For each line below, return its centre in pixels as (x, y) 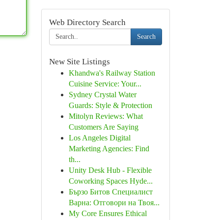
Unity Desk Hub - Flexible (110, 170)
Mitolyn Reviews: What (106, 116)
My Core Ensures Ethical (108, 213)
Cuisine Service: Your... (105, 84)
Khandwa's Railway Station (112, 73)
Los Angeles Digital (99, 138)
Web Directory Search (87, 22)
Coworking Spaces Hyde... (110, 181)
